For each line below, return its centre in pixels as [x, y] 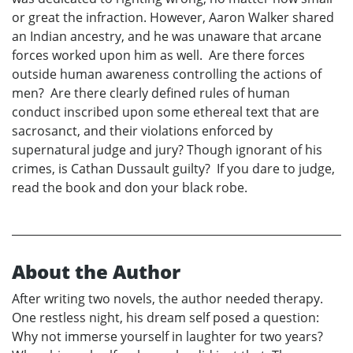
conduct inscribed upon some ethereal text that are [165, 112]
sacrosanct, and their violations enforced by [142, 131]
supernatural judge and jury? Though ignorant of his [167, 150]
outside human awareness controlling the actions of [167, 74]
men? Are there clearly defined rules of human [151, 93]
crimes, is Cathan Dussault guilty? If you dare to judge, [173, 169]
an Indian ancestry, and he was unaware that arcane [167, 37]
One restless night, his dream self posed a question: [165, 318]
